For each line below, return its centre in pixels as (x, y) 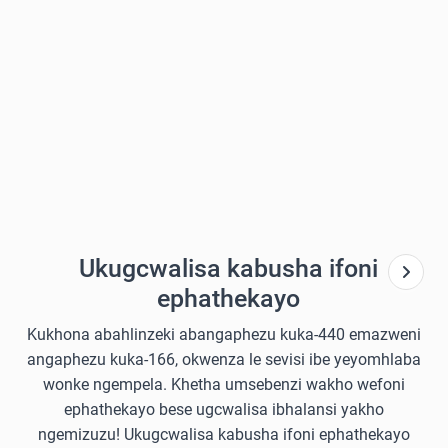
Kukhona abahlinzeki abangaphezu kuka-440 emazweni (224, 334)
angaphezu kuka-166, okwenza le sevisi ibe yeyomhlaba (224, 359)
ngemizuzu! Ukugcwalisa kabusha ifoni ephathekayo (224, 434)
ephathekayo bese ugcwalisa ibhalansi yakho (224, 409)
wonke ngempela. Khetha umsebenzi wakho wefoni (224, 384)
